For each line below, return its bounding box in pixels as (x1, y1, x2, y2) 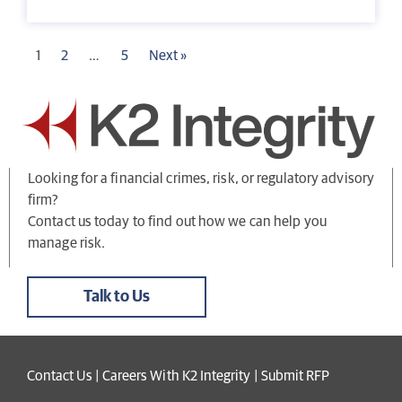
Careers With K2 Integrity (101, 368, 251, 383)
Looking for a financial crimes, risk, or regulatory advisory (28, 171, 375, 187)
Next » (148, 48, 188, 64)
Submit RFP (260, 368, 330, 383)
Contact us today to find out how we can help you (28, 214, 327, 230)
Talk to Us (83, 288, 151, 305)
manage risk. (28, 236, 106, 251)
